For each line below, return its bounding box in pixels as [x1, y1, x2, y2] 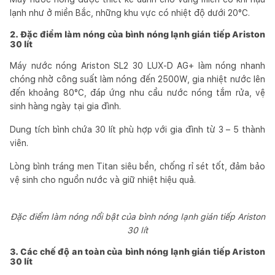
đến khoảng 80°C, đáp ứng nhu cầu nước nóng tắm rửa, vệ [10, 87, 265, 98]
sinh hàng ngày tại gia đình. [10, 101, 121, 111]
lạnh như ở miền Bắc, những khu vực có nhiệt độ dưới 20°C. [10, 7, 250, 18]
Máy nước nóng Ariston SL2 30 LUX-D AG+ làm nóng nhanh [10, 60, 265, 71]
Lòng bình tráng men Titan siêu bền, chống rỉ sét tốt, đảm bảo [10, 161, 265, 171]
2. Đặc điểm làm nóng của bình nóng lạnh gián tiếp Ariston [10, 29, 265, 39]
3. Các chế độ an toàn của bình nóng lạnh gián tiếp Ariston [10, 246, 265, 257]
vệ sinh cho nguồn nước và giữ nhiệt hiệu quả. [10, 174, 196, 185]
